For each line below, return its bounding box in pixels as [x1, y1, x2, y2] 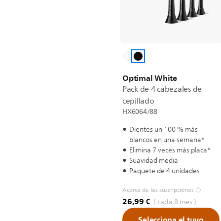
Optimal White [122, 71, 177, 85]
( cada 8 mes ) [152, 196, 197, 208]
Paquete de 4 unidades [129, 165, 200, 177]
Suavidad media [129, 155, 178, 166]
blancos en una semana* [129, 134, 205, 146]
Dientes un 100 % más [129, 124, 198, 135]
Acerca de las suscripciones [122, 184, 194, 195]
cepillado [122, 95, 154, 108]
